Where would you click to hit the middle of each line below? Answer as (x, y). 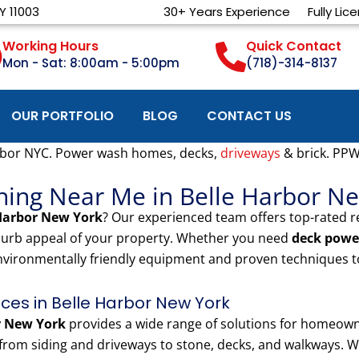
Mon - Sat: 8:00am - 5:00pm (91, 63)
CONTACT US (249, 116)
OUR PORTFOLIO (63, 116)
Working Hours (51, 46)
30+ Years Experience (226, 12)
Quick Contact (293, 46)
